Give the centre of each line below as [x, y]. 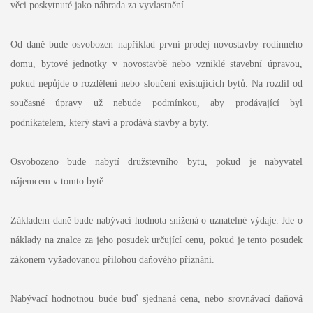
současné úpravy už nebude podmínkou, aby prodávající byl [156, 103]
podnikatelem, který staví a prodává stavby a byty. [109, 123]
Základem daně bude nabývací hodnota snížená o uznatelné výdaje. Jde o [156, 221]
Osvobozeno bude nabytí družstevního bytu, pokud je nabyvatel [156, 162]
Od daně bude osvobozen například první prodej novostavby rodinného [156, 45]
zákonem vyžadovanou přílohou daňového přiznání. [112, 260]
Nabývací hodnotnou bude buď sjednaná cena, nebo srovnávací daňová [156, 299]
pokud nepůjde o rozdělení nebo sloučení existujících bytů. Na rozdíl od [156, 84]
